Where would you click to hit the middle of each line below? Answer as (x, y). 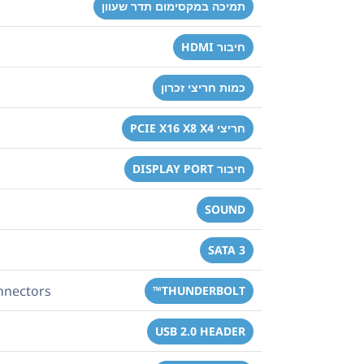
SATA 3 (227, 249)
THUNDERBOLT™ (204, 290)
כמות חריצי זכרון (203, 87)
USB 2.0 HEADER (200, 331)
